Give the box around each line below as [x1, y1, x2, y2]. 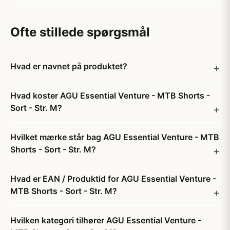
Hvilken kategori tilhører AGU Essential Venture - [10, 215, 201, 225]
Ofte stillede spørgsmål [10, 25, 150, 40]
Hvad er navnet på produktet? [10, 61, 127, 71]
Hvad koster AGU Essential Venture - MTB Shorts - [10, 90, 210, 101]
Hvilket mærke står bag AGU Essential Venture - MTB [10, 132, 219, 142]
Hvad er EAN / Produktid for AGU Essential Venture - [10, 174, 216, 184]
